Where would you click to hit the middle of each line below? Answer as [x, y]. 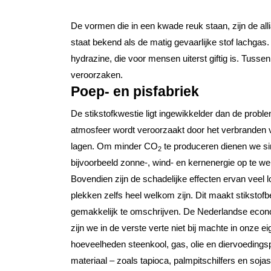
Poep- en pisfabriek [135, 92]
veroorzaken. [97, 75]
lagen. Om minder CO [114, 146]
